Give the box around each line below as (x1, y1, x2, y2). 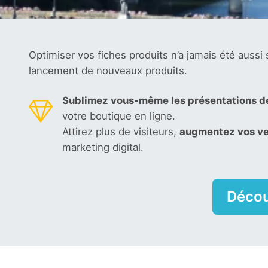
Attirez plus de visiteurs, (62, 126, 179, 138)
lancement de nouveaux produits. (29, 65, 187, 77)
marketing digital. (62, 141, 144, 153)
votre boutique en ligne (62, 110, 172, 122)
